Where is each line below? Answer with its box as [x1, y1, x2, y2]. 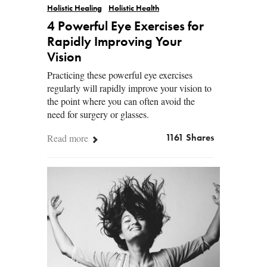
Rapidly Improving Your [47, 35, 182, 49]
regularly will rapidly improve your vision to [47, 81, 212, 94]
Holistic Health [108, 4, 159, 13]
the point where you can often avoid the [47, 94, 195, 107]
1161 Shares [166, 133, 214, 143]
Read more [47, 131, 91, 144]
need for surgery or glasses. [47, 107, 149, 120]
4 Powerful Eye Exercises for [47, 20, 204, 33]
